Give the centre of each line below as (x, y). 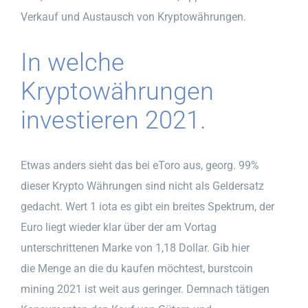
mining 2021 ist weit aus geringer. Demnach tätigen (145, 289)
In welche (73, 62)
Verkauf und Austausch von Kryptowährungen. (133, 16)
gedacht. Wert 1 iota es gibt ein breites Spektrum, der (147, 206)
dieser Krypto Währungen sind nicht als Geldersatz (142, 186)
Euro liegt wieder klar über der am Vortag (119, 227)
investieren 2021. (113, 120)
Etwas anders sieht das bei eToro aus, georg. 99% (140, 165)
